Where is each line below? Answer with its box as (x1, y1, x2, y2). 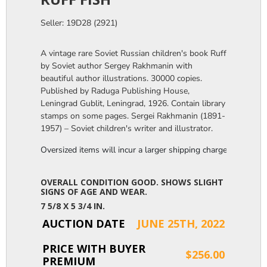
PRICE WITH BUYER (42, 241, 145, 256)
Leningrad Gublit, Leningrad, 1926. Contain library (41, 97, 225, 109)
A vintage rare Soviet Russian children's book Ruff (41, 47, 226, 59)
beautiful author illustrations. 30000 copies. (41, 72, 202, 84)
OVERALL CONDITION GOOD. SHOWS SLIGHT (41, 176, 223, 188)
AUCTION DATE (42, 216, 125, 231)
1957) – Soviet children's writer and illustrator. (41, 122, 213, 134)
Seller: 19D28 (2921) (41, 17, 117, 29)
